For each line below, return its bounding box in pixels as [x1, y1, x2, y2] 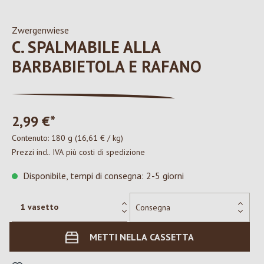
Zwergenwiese [12, 24, 69, 36]
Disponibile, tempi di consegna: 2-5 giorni [21, 170, 184, 181]
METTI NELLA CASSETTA [90, 231, 194, 243]
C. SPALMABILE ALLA [12, 36, 160, 58]
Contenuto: [12, 133, 51, 143]
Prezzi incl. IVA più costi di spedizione [12, 147, 145, 157]
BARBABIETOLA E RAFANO [12, 55, 202, 77]
